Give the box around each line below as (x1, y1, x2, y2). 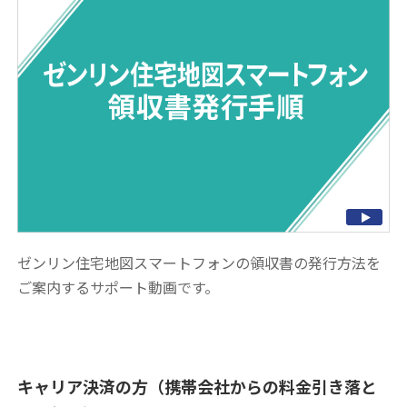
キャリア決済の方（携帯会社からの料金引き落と (17, 373, 378, 398)
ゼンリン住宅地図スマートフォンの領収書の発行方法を (17, 251, 382, 273)
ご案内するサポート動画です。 (17, 275, 220, 298)
